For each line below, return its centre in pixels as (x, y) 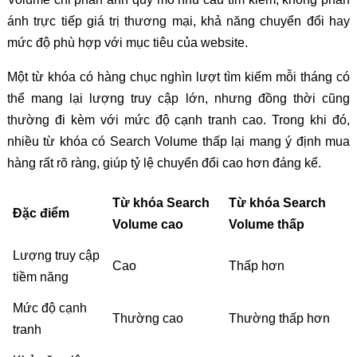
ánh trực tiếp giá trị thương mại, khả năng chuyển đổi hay (178, 22)
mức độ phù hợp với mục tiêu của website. (127, 43)
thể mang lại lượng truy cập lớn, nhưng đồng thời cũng (178, 99)
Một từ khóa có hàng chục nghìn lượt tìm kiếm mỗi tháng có (178, 77)
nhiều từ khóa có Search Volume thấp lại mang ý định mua (178, 142)
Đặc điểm (41, 214)
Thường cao (147, 319)
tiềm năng (40, 277)
